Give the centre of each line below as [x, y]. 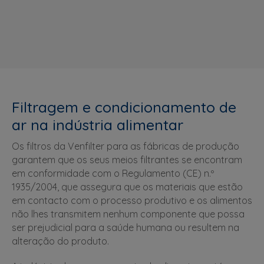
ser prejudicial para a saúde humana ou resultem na [126, 227]
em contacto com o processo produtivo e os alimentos [132, 200]
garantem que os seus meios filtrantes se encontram [127, 159]
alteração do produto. [60, 241]
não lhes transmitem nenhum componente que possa [128, 214]
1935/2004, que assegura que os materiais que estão [127, 187]
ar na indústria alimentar [98, 124]
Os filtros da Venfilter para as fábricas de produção [126, 146]
